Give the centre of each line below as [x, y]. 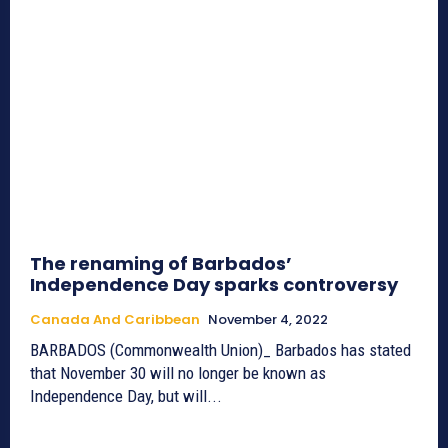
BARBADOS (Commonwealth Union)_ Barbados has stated [220, 349]
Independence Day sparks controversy [214, 284]
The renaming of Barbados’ [161, 263]
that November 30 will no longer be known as [178, 372]
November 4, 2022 [268, 319]
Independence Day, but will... [126, 395]
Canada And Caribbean [115, 319]
